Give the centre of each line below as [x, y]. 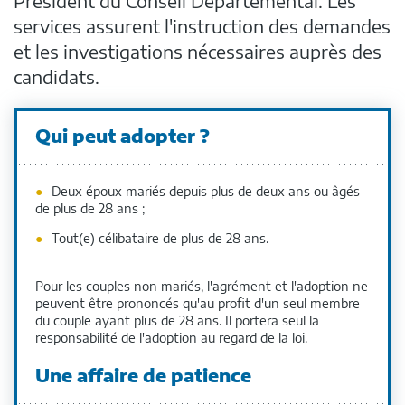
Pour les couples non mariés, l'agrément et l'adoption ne [202, 286]
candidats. [57, 76]
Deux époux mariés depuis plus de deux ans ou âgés [206, 191]
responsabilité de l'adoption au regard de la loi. [171, 337]
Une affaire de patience [143, 374]
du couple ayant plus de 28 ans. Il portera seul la [177, 320]
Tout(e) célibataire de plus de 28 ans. [160, 238]
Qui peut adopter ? [122, 135]
